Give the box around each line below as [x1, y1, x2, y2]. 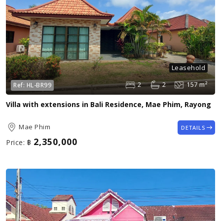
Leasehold [171, 63, 205, 72]
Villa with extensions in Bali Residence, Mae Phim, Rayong [6, 99, 211, 109]
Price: [6, 137, 25, 147]
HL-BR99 [26, 80, 51, 89]
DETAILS [181, 123, 205, 131]
